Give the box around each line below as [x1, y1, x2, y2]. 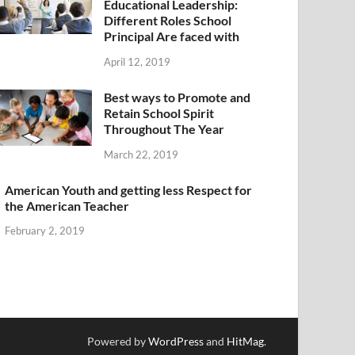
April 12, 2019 [104, 55, 171, 68]
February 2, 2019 [5, 224, 86, 238]
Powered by [87, 334, 148, 349]
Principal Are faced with [104, 28, 240, 44]
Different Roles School [104, 12, 232, 28]
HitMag [227, 334, 264, 349]
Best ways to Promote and [104, 89, 251, 105]
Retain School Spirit [104, 105, 215, 120]
